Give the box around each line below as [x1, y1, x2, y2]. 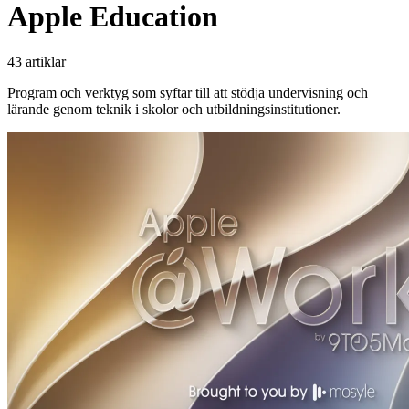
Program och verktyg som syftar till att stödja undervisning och [7, 84, 368, 100]
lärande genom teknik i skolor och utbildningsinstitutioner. [7, 100, 341, 117]
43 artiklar [7, 53, 66, 69]
